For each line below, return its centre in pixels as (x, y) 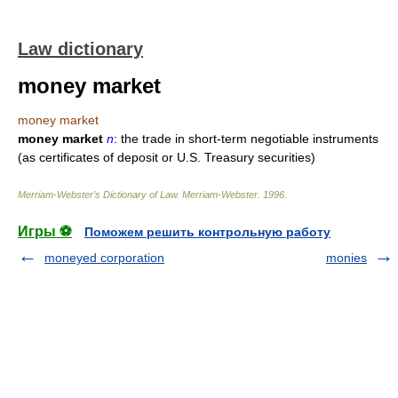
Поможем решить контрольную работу (207, 232)
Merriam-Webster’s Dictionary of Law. (100, 195)
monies (346, 258)
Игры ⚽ (45, 231)
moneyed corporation (104, 258)
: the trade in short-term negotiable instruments (246, 139)
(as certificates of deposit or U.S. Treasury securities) (167, 157)
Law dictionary (80, 49)
